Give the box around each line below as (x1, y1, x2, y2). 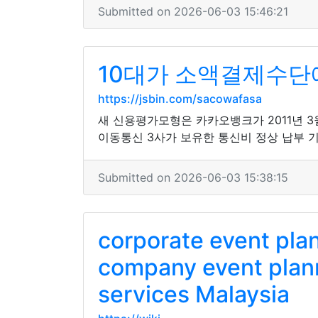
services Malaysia (98, 280, 290, 308)
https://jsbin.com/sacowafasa (98, 92, 262, 106)
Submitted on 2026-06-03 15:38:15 (98, 170, 288, 185)
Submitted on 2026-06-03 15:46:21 (98, 4, 288, 18)
